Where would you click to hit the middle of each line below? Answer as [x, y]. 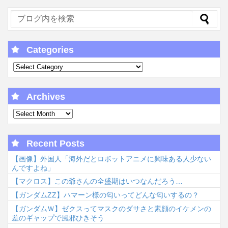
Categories [50, 50]
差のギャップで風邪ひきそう [58, 218]
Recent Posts [55, 144]
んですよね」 [33, 168]
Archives [46, 97]
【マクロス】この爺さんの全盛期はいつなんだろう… [97, 181]
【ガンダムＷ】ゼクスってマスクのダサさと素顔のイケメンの [111, 208]
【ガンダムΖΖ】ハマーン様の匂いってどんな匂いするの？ [105, 195]
